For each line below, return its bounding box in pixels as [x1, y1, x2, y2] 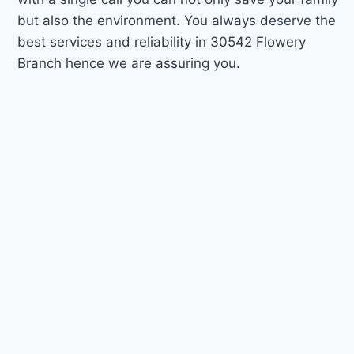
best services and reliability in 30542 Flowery [17, 33, 307, 50]
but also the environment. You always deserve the [17, 12, 337, 28]
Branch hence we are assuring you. [17, 55, 241, 71]
